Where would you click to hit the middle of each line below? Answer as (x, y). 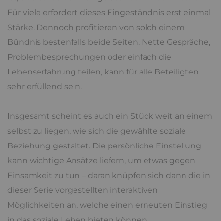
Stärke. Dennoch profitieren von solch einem (96, 27)
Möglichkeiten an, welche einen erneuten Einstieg (107, 205)
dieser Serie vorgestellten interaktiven (83, 190)
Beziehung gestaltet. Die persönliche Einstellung (104, 146)
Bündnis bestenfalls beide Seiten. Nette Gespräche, (109, 42)
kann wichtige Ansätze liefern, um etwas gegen (101, 161)
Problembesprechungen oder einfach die (89, 57)
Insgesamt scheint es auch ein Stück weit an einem (110, 116)
